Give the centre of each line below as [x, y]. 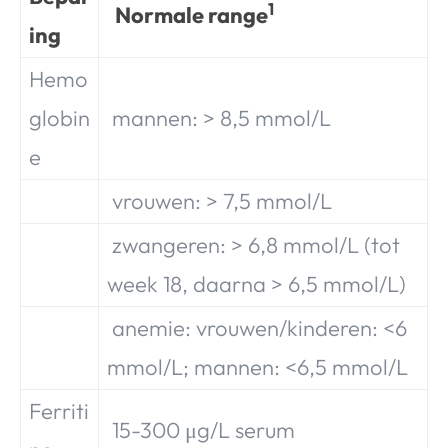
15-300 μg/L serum [201, 429]
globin [59, 117]
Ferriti [59, 410]
